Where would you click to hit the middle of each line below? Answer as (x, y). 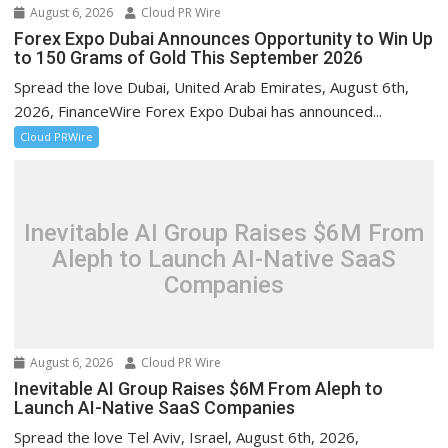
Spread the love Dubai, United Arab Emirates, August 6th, (212, 86)
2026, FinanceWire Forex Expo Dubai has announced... (198, 110)
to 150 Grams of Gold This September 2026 (189, 57)
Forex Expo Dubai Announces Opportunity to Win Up (224, 38)
